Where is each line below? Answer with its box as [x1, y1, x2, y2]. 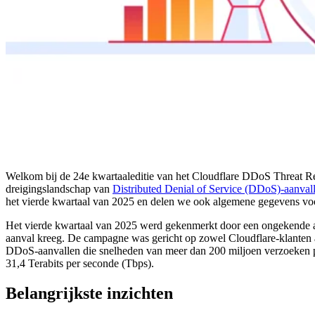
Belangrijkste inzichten [6, 284, 173, 303]
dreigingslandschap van [6, 183, 112, 195]
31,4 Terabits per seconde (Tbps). [6, 257, 154, 270]
